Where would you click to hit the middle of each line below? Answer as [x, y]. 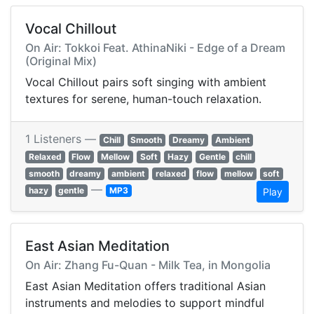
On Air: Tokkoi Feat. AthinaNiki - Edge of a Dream [155, 48]
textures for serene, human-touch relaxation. [143, 99]
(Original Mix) [61, 61]
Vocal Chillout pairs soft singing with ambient [146, 82]
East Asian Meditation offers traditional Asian [145, 286]
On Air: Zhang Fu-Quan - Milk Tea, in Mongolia [148, 265]
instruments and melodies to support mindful [145, 303]
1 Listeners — [62, 139]
